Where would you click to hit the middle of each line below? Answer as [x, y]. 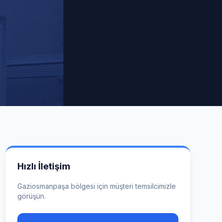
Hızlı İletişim [44, 166]
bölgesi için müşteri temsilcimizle [122, 186]
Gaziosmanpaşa [43, 186]
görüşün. [31, 196]
